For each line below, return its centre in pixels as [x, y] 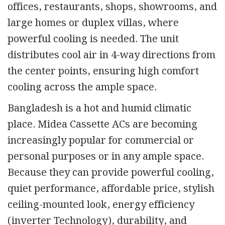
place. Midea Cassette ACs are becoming [102, 124]
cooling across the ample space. [82, 87]
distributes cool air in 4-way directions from [111, 55]
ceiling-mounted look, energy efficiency [101, 205]
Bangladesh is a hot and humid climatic [99, 108]
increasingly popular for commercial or [101, 140]
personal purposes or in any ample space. [106, 156]
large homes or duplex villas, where [93, 23]
